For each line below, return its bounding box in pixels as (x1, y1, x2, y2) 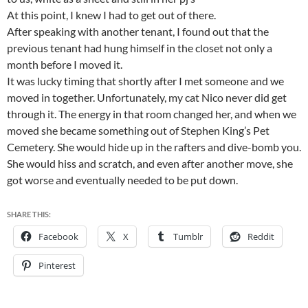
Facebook (38, 230, 78, 243)
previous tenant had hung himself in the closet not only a (7, 41, 272, 54)
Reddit (247, 230, 274, 243)
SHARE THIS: (7, 210, 51, 219)
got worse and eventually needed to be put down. (7, 173, 238, 186)
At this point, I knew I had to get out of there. (7, 8, 216, 21)
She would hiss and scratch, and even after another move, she (7, 157, 293, 170)
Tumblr (173, 230, 203, 243)
